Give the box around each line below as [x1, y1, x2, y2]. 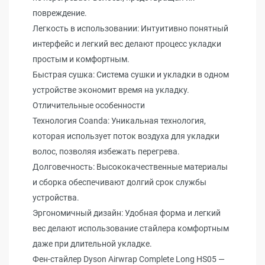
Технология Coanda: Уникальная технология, [33, 116, 206, 125]
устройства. [33, 193, 79, 202]
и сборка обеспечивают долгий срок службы [33, 177, 206, 187]
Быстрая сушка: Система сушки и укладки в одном [33, 70, 229, 79]
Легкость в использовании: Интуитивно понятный [33, 24, 228, 33]
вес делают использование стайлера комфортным [33, 224, 229, 233]
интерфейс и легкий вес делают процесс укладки [33, 39, 221, 49]
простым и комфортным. [33, 54, 130, 64]
